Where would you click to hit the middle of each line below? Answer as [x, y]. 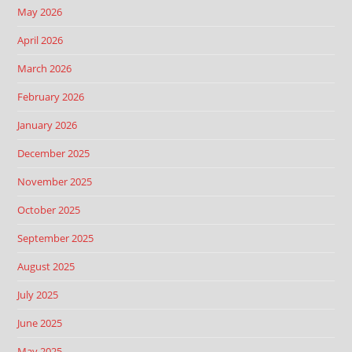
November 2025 [55, 181]
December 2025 [54, 153]
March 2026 [45, 68]
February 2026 [51, 96]
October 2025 [49, 209]
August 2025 [46, 266]
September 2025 [56, 238]
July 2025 [38, 294]
